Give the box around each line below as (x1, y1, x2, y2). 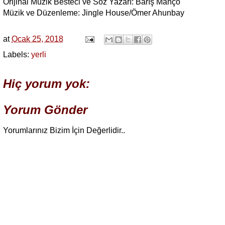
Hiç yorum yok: (3, 77, 90, 91)
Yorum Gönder (3, 103, 87, 117)
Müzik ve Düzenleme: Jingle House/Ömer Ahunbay (3, 9, 184, 18)
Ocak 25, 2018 (12, 34, 63, 43)
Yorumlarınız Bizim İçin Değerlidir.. (3, 126, 125, 135)
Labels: (3, 50, 31, 59)
